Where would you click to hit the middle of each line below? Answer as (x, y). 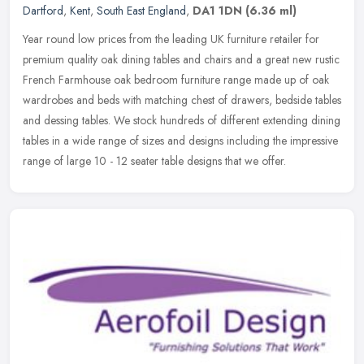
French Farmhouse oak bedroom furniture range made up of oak (176, 79)
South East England (141, 10)
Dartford (43, 10)
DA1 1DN (217, 10)
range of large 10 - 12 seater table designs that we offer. (154, 160)
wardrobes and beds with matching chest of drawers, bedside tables (182, 100)
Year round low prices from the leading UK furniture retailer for (171, 39)
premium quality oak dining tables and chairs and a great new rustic (181, 59)
